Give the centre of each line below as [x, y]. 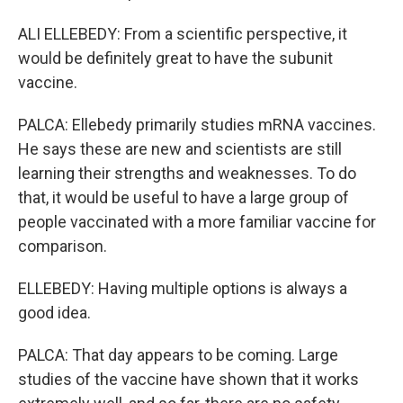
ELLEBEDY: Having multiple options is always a [183, 288]
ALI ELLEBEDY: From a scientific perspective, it [183, 34]
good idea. [54, 313]
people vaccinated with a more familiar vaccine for [197, 222]
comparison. [63, 246]
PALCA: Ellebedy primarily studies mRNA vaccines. [197, 125]
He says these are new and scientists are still [180, 149]
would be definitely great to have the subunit [175, 58]
